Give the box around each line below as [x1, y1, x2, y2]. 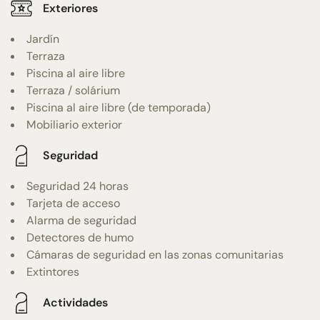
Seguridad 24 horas [26, 178, 129, 194]
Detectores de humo [26, 229, 134, 245]
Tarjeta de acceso [26, 195, 120, 211]
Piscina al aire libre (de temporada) [26, 99, 211, 115]
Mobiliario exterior [26, 116, 122, 132]
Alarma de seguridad [26, 212, 136, 228]
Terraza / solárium [26, 82, 120, 98]
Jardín [26, 31, 59, 46]
